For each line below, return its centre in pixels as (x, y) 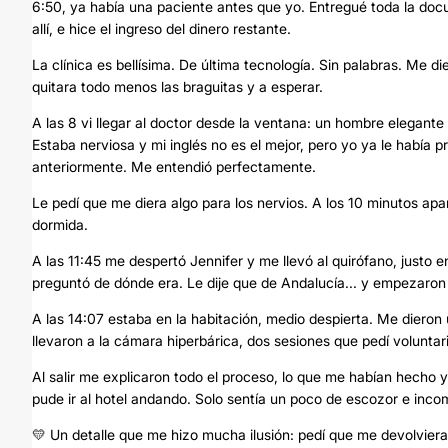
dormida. (60, 224)
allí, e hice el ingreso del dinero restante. (161, 28)
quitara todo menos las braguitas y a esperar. (177, 86)
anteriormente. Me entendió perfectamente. (174, 166)
